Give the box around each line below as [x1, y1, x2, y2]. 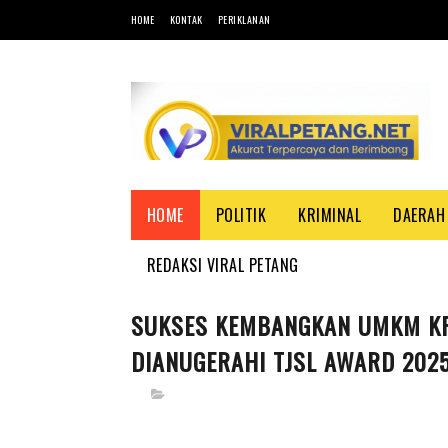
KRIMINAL [298, 203, 361, 227]
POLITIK [215, 203, 266, 227]
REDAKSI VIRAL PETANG [146, 253, 299, 277]
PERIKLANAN [217, 12, 271, 27]
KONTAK [169, 12, 203, 27]
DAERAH [393, 203, 445, 227]
